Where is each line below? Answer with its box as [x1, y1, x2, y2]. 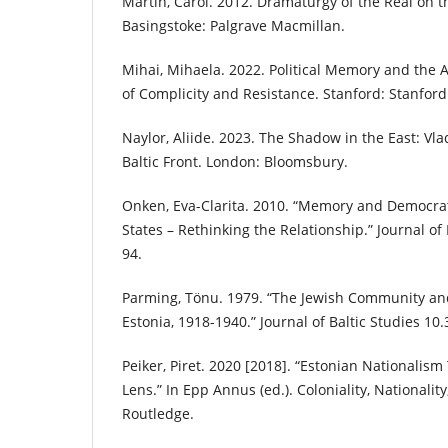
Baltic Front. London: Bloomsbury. [122, 152, 348, 172]
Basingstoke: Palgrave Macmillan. [122, 16, 345, 36]
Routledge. [122, 404, 194, 424]
